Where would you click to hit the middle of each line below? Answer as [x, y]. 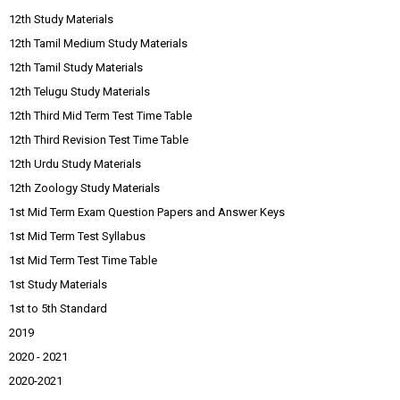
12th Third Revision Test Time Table [99, 140]
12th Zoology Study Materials [84, 188]
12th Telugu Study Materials [79, 92]
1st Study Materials [58, 284]
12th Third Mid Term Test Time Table [100, 116]
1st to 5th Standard [58, 308]
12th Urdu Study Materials [75, 164]
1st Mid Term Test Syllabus [77, 236]
